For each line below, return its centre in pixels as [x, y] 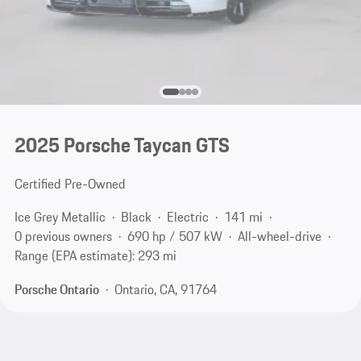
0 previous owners [63, 237]
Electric [187, 217]
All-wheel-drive [279, 237]
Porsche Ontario [56, 289]
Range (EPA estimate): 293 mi [95, 256]
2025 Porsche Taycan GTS [122, 145]
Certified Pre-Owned [70, 183]
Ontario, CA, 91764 [165, 289]
